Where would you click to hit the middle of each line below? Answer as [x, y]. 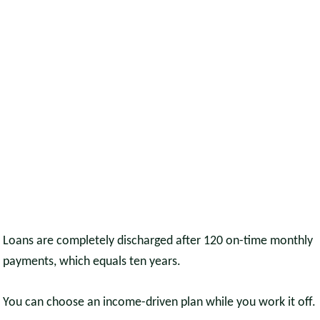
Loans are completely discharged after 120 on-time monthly [158, 241]
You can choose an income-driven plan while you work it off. [160, 303]
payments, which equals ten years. [92, 262]
